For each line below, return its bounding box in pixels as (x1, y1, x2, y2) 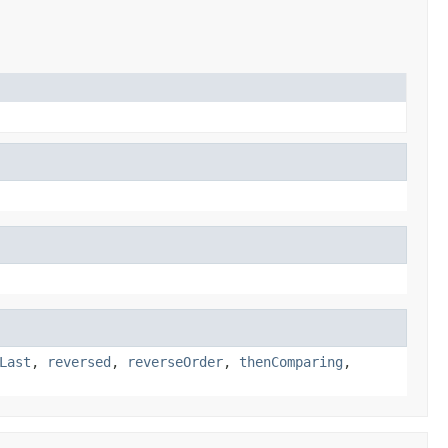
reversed (47, 353, 111, 370)
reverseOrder (127, 353, 223, 370)
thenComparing (239, 353, 343, 370)
